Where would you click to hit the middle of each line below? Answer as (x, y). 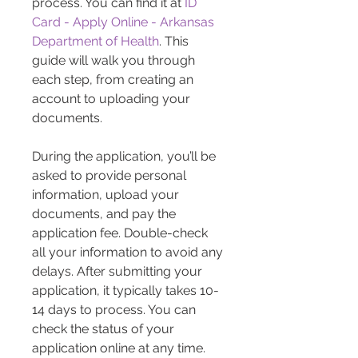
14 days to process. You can (115, 310)
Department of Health (95, 42)
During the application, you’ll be (125, 157)
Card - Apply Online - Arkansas (125, 22)
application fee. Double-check (121, 233)
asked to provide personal (111, 176)
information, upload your (107, 195)
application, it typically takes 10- (125, 291)
